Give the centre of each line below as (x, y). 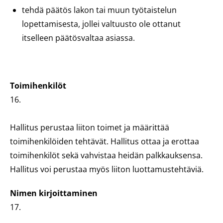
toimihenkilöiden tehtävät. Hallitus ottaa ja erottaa (105, 141)
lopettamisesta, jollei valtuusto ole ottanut (101, 24)
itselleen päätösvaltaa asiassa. (78, 38)
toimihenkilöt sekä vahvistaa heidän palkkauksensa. (106, 155)
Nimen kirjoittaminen (54, 193)
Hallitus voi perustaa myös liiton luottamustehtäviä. (107, 169)
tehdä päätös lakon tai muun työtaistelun (99, 10)
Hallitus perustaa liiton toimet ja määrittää (90, 127)
